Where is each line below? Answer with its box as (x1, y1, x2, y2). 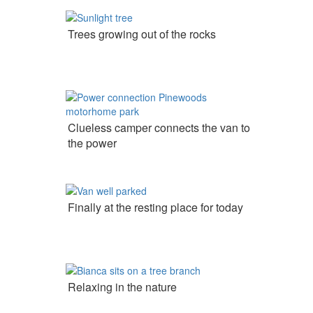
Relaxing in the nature (67, 279, 177, 296)
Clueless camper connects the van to (67, 119, 250, 136)
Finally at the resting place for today (67, 199, 243, 216)
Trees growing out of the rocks (67, 26, 216, 43)
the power (67, 135, 117, 152)
